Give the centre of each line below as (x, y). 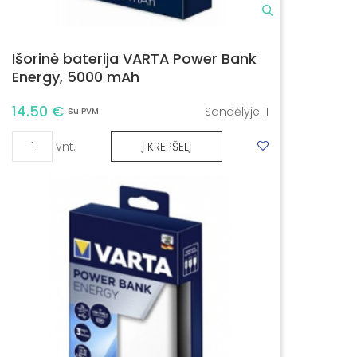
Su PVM (83, 112)
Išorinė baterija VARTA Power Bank (134, 59)
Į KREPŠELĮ (167, 146)
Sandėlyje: (235, 112)
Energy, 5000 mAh (76, 77)
